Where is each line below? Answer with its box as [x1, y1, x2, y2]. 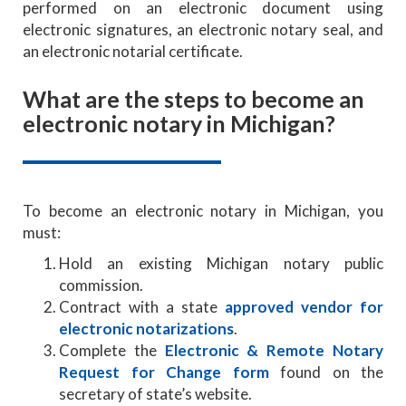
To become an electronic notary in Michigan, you [23, 200, 383, 220]
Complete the [59, 340, 165, 360]
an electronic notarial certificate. [23, 41, 243, 61]
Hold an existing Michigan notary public [59, 253, 383, 273]
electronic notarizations [59, 318, 234, 338]
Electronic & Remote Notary [164, 340, 384, 360]
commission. [59, 275, 143, 295]
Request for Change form [59, 362, 269, 382]
